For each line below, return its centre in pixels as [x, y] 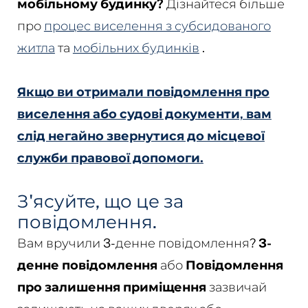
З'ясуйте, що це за [100, 201]
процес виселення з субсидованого [157, 26]
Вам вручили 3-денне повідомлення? [137, 243]
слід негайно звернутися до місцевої [141, 136]
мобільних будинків [136, 48]
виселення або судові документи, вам [144, 114]
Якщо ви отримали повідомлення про [143, 92]
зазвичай [236, 287]
